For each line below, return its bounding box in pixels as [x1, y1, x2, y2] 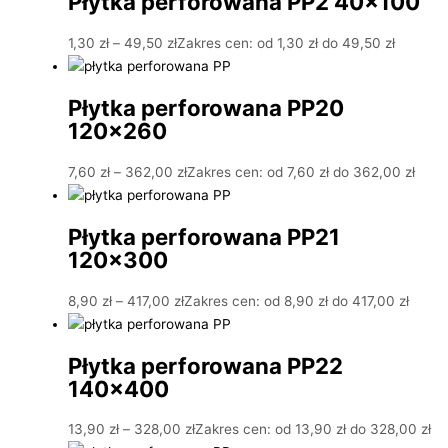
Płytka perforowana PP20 [68, 94, 344, 122]
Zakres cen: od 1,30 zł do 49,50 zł [177, 34, 395, 51]
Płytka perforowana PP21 [68, 223, 340, 251]
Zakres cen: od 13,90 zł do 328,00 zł [195, 421, 431, 438]
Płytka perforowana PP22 [68, 352, 343, 380]
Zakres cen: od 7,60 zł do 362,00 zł [187, 163, 415, 180]
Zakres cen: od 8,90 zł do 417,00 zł [184, 292, 409, 309]
